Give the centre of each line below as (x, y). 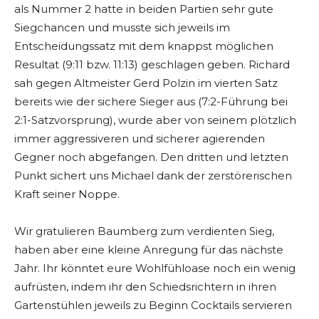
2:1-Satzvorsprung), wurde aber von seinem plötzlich (155, 120)
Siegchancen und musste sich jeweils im (122, 27)
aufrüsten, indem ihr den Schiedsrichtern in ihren (145, 287)
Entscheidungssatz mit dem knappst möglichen (144, 46)
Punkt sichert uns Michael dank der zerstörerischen (153, 176)
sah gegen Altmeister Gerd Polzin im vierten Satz (146, 83)
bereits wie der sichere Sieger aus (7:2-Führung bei (151, 101)
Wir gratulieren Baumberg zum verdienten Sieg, (144, 231)
